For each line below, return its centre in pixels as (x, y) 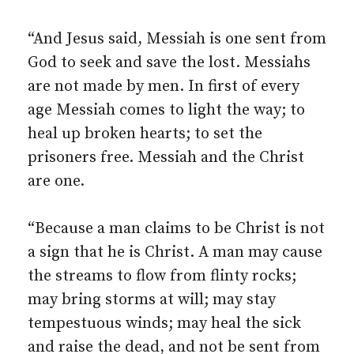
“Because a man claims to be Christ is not (176, 229)
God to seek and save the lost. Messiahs (169, 63)
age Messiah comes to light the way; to (166, 110)
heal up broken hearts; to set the (145, 134)
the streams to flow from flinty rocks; (162, 276)
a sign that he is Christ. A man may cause (175, 252)
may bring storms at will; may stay (152, 300)
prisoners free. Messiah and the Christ (166, 158)
